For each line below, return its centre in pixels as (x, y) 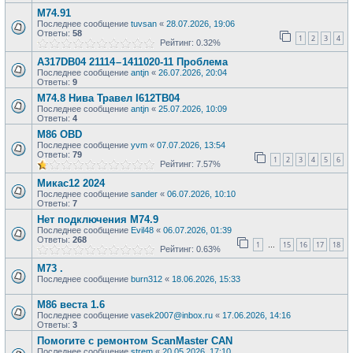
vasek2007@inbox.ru (172, 315)
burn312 (147, 279)
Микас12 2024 (71, 183)
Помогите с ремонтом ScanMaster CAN (135, 341)
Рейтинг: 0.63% (188, 249)
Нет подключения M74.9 (98, 219)
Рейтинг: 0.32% (188, 43)
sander (144, 194)
